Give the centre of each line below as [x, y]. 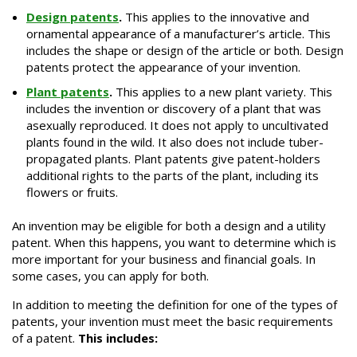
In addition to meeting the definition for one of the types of [175, 305]
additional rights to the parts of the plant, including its [173, 175]
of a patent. [45, 338]
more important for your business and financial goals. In [164, 259]
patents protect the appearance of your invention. [163, 67]
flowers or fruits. [72, 192]
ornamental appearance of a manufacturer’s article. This [178, 33]
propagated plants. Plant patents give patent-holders [173, 158]
